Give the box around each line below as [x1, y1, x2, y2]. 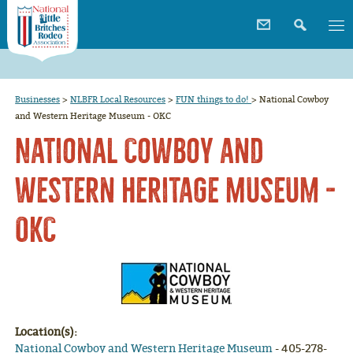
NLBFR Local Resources [70, 94, 166, 105]
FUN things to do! [176, 94, 252, 105]
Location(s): [15, 325, 80, 339]
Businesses [15, 94, 61, 105]
